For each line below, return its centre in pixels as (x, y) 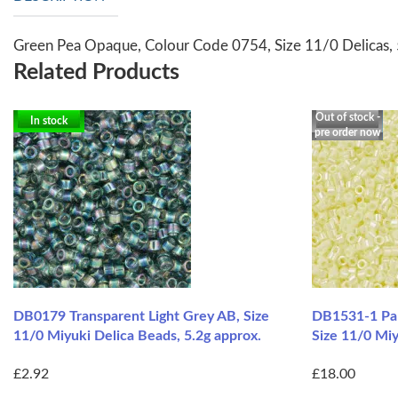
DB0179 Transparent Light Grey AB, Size (141, 316)
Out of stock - (347, 117)
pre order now (347, 132)
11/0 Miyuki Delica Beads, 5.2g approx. (137, 335)
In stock (49, 120)
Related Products (96, 72)
